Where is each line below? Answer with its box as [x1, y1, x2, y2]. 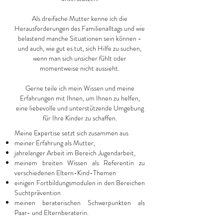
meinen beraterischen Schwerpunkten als [14, 198, 145, 208]
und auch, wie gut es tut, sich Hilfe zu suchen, [18, 43, 141, 53]
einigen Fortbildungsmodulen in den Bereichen [14, 178, 145, 188]
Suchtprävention [14, 188, 61, 198]
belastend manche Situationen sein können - [18, 33, 141, 43]
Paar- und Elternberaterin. [14, 208, 89, 218]
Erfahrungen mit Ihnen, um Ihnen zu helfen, [19, 93, 140, 103]
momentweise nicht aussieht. [40, 63, 119, 73]
